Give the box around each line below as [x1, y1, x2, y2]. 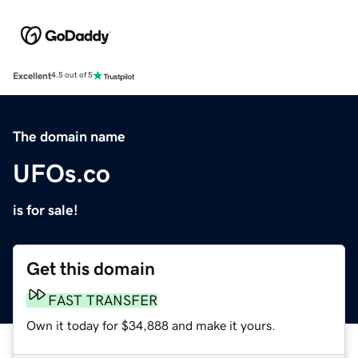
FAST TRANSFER [48, 292, 157, 308]
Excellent [13, 70, 51, 81]
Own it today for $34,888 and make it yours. [26, 318, 276, 332]
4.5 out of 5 [51, 71, 93, 80]
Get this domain [26, 259, 155, 278]
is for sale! [13, 202, 78, 217]
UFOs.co [13, 160, 110, 186]
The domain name [13, 129, 125, 144]
